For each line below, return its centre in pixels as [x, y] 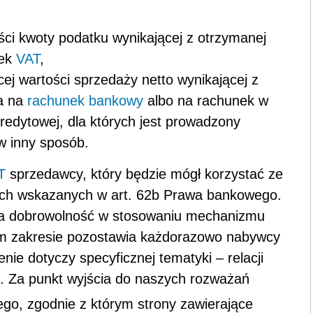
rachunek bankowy [85, 101]
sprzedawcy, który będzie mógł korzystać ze [144, 174]
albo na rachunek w [206, 101]
